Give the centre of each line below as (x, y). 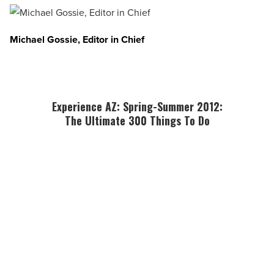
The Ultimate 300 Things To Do (137, 121)
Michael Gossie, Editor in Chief (77, 40)
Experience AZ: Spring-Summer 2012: (137, 107)
